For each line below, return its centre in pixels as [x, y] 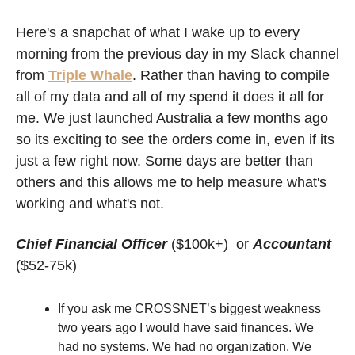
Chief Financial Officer [92, 244]
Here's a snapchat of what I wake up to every [158, 33]
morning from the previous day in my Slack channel [177, 54]
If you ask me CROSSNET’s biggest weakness [189, 309]
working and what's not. [94, 204]
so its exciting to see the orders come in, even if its [175, 140]
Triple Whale [90, 76]
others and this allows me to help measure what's [171, 183]
